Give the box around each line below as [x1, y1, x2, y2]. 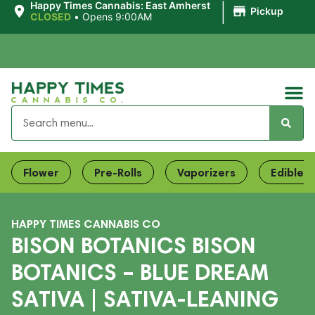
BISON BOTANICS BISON [11, 231, 256, 259]
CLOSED [30, 11, 71, 22]
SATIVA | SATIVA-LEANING [11, 285, 278, 312]
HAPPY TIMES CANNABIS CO [11, 217, 160, 231]
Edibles [271, 165, 309, 179]
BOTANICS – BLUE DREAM [11, 258, 269, 285]
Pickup [250, 5, 283, 17]
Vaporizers [177, 165, 236, 179]
